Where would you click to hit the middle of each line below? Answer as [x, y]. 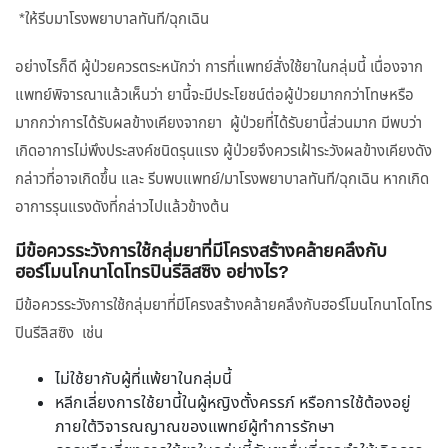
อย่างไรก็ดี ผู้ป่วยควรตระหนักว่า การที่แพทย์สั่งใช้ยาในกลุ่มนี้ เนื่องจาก [219, 68]
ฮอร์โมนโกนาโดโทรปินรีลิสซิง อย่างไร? [152, 273]
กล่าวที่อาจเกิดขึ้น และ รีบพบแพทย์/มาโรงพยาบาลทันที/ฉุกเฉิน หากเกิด [222, 180]
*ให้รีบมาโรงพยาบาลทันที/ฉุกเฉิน [112, 20]
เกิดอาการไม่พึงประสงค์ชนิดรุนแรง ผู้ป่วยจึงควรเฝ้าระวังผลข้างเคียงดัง [223, 152]
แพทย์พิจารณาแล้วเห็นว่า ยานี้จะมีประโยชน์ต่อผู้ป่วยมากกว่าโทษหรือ [214, 96]
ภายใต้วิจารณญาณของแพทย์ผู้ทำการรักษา [195, 428]
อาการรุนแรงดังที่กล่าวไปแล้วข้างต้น [122, 208]
